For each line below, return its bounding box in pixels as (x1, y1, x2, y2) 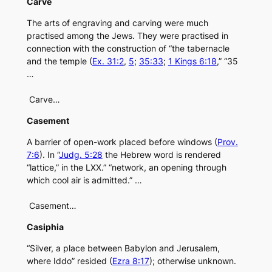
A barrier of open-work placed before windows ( (26, 137, 217, 148)
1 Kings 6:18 (168, 56, 217, 67)
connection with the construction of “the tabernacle (26, 43, 229, 54)
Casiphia (26, 222, 64, 233)
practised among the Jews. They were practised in (26, 30, 228, 41)
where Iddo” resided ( (26, 256, 112, 267)
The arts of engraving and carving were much (26, 18, 208, 29)
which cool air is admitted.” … (26, 175, 142, 186)
